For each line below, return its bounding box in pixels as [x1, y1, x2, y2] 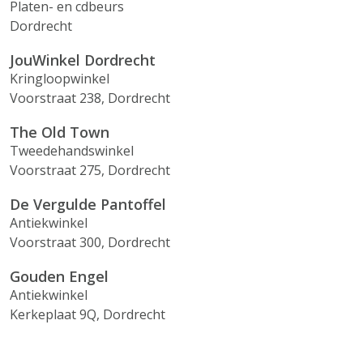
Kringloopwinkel [10, 70, 109, 88]
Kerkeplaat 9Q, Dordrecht [10, 305, 165, 323]
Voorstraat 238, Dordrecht [10, 89, 170, 107]
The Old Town [10, 122, 109, 142]
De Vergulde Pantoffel [10, 194, 166, 214]
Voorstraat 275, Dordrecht [10, 161, 170, 179]
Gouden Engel [10, 267, 109, 286]
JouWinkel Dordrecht [10, 50, 156, 70]
